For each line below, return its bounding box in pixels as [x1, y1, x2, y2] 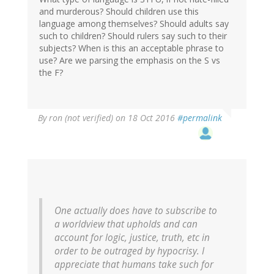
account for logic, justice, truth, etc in [54, 231, 210, 245]
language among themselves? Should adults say [39, 18, 229, 30]
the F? [39, 67, 63, 79]
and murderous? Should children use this [39, 6, 199, 18]
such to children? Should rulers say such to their [39, 30, 227, 42]
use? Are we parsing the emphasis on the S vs [39, 54, 220, 67]
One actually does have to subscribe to [54, 204, 217, 218]
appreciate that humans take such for [54, 258, 213, 272]
